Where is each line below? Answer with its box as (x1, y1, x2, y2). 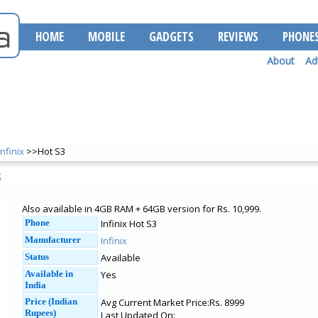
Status (25, 251, 49, 262)
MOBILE (88, 28, 125, 45)
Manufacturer (25, 234, 81, 245)
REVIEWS (218, 28, 258, 45)
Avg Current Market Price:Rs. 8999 (101, 296, 244, 309)
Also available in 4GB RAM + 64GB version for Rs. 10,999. (22, 202, 261, 215)
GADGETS (149, 28, 194, 45)
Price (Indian (25, 296, 77, 307)
